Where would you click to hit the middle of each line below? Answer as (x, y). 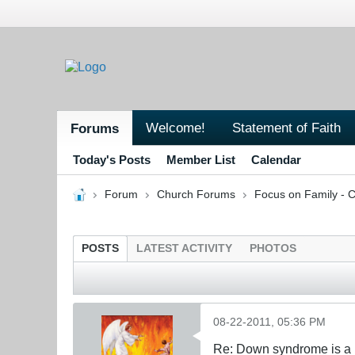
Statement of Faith (286, 127)
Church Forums (196, 194)
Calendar (276, 159)
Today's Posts (112, 159)
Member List (201, 159)
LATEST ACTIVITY (184, 248)
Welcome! (176, 127)
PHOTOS (273, 248)
